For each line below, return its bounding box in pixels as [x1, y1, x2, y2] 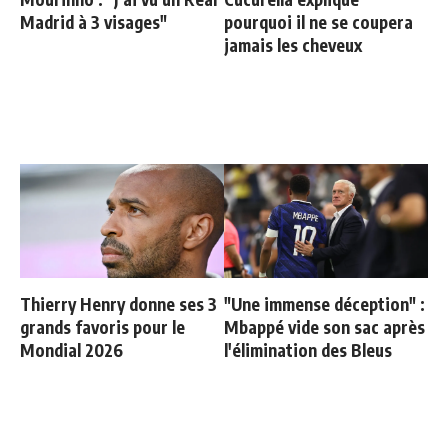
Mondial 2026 [20, 339, 123, 362]
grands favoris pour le [20, 316, 185, 339]
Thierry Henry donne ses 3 [20, 293, 217, 316]
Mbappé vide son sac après [224, 316, 425, 339]
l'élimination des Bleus [224, 339, 392, 362]
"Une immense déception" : [224, 293, 425, 316]
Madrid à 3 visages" [20, 11, 167, 34]
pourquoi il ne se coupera [224, 11, 413, 34]
